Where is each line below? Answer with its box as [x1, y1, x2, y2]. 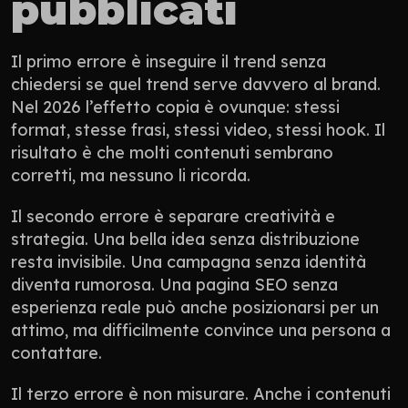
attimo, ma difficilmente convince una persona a [11, 319, 391, 341]
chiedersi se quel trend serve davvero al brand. [11, 73, 381, 95]
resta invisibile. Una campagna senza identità [11, 250, 366, 272]
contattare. [11, 342, 102, 363]
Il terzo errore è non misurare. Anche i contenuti [11, 382, 391, 404]
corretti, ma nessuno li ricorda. [11, 164, 250, 186]
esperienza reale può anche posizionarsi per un [11, 296, 379, 318]
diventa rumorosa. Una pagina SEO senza [11, 273, 338, 295]
